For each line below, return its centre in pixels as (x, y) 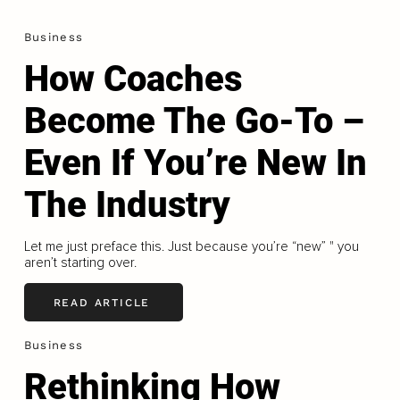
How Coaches (133, 79)
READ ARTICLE (102, 302)
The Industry (127, 205)
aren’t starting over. (80, 263)
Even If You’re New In (195, 163)
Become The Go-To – (194, 121)
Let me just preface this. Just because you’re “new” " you (191, 247)
